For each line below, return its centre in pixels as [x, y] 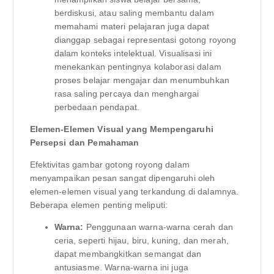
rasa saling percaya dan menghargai [127, 94]
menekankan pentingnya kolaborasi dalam [138, 67]
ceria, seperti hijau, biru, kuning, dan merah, [141, 241]
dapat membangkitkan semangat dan [128, 254]
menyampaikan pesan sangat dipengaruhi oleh [122, 178]
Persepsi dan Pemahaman [84, 143]
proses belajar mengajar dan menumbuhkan [142, 80]
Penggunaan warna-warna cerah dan [158, 227]
